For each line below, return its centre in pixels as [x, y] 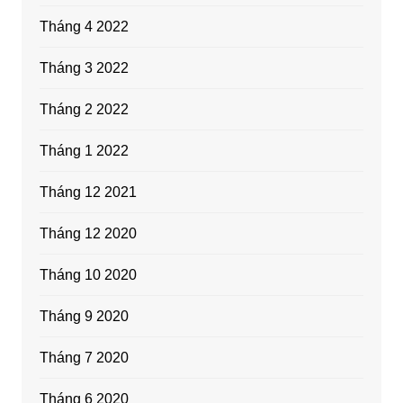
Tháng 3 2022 [84, 67]
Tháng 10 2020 [88, 274]
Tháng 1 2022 [84, 150]
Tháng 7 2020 [84, 357]
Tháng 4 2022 [84, 26]
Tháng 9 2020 [84, 316]
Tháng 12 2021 [88, 192]
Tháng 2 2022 [84, 109]
